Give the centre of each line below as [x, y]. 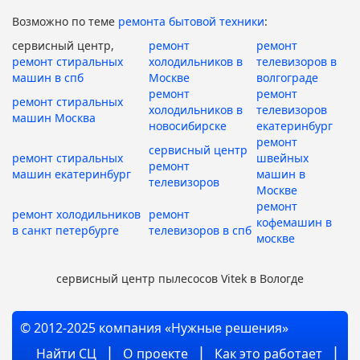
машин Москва [54, 117]
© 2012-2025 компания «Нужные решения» [154, 327]
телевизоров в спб [200, 230]
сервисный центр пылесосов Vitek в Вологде [180, 278]
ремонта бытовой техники [191, 21]
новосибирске [188, 125]
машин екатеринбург [72, 174]
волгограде [287, 77]
